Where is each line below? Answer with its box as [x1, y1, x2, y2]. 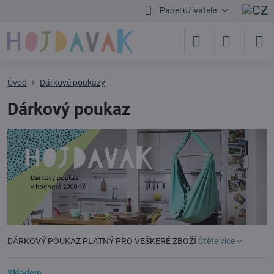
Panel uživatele [159, 6, 217, 15]
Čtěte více [198, 235, 235, 246]
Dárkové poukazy [40, 78, 105, 87]
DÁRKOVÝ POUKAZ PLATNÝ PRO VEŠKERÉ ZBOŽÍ [7, 235, 198, 246]
